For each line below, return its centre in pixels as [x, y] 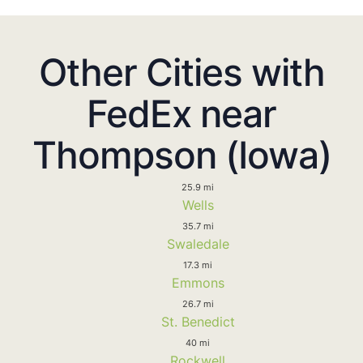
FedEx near [181, 113]
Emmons [198, 282]
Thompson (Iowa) [181, 154]
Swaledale [198, 243]
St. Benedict [198, 321]
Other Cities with [181, 72]
